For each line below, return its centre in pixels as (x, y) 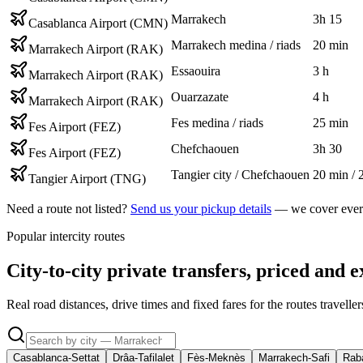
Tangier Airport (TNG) (87, 178)
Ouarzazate (200, 96)
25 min (331, 122)
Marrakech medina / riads (236, 45)
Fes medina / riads (217, 122)
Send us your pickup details (201, 208)
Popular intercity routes (66, 236)
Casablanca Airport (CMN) (98, 23)
